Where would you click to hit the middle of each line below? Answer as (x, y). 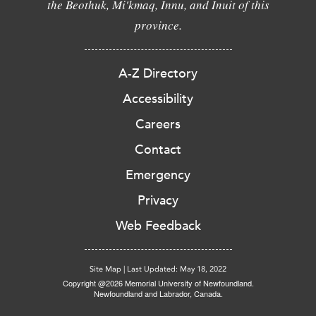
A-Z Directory (158, 74)
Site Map (105, 269)
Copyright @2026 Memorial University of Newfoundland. (158, 283)
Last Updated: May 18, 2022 (177, 269)
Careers (158, 124)
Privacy (158, 201)
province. (158, 25)
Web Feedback (158, 226)
